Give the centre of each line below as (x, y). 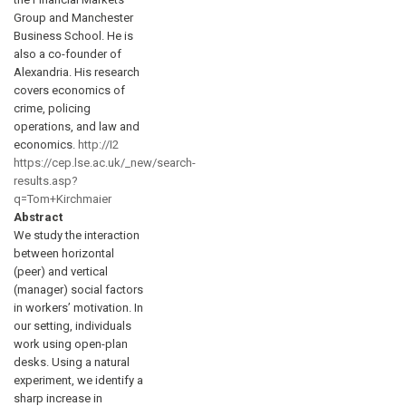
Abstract (38, 217)
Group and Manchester (73, 17)
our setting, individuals (72, 325)
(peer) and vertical (61, 271)
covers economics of (69, 90)
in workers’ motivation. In (78, 307)
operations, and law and (77, 126)
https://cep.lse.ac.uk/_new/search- (105, 162)
